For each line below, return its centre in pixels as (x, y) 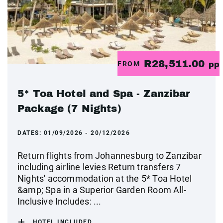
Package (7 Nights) (69, 109)
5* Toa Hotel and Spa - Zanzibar (104, 94)
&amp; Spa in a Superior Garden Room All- (102, 190)
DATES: (31, 133)
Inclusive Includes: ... (59, 201)
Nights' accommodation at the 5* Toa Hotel (105, 178)
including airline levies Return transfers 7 (99, 167)
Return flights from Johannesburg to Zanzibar (110, 156)
